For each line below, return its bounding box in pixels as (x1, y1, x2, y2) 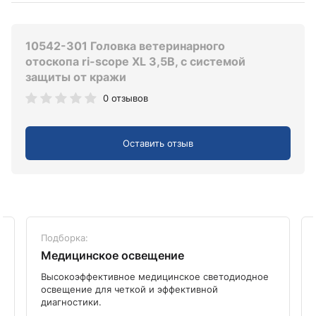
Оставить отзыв (123, 137, 193, 149)
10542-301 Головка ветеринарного (25, 39, 225, 54)
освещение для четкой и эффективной (41, 283, 218, 295)
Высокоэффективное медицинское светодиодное (41, 270, 269, 282)
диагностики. (41, 296, 102, 308)
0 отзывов (103, 92, 148, 104)
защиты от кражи (25, 70, 126, 85)
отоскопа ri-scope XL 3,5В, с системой (25, 54, 245, 69)
